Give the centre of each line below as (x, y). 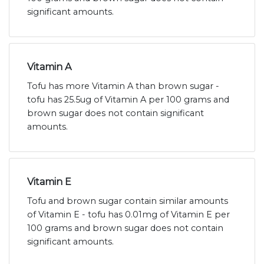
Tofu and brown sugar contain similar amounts (128, 201)
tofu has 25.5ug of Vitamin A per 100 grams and (128, 99)
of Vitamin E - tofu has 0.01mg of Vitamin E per (128, 214)
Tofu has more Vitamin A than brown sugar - (123, 86)
